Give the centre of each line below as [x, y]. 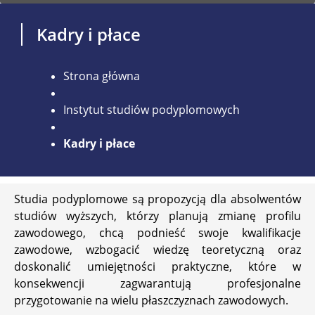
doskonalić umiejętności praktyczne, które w [157, 266]
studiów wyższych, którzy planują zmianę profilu [157, 216]
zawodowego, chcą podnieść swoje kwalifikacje [157, 232]
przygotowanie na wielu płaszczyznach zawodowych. [151, 300]
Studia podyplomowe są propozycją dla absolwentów [157, 199]
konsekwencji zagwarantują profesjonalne [157, 283]
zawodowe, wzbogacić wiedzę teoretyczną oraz [157, 249]
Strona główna [102, 76]
